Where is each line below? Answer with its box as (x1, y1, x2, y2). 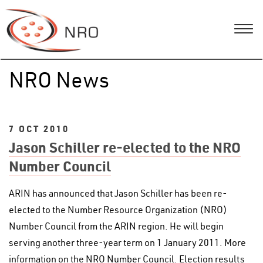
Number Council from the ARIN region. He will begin (9, 220, 224, 232)
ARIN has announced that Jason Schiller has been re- (9, 187, 227, 199)
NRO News (9, 66, 109, 93)
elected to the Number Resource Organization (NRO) (9, 204, 227, 215)
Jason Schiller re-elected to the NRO (9, 138, 241, 156)
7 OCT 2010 (9, 123, 69, 134)
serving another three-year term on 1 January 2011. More (9, 237, 246, 248)
